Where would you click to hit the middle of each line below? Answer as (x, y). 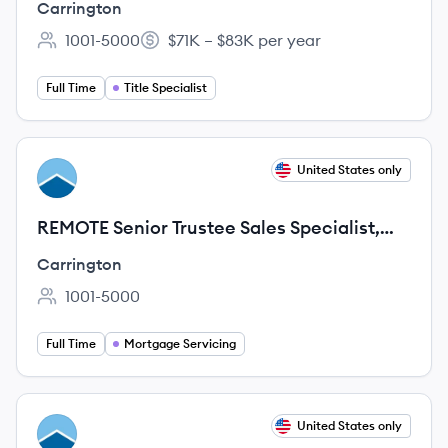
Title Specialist (165, 87)
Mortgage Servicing (180, 343)
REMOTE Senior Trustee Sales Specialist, (208, 227)
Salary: (165, 50)
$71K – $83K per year (244, 40)
